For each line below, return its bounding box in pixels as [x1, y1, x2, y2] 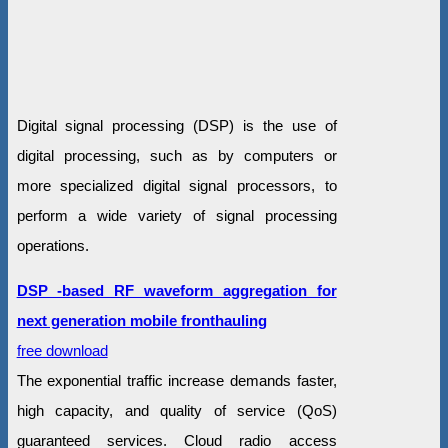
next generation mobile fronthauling [16, 312, 267, 330]
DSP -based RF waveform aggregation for [16, 282, 337, 300]
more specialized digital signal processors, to [16, 177, 337, 195]
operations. [16, 237, 89, 255]
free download [16, 342, 108, 360]
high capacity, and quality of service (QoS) [16, 402, 337, 420]
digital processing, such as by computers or [16, 147, 337, 165]
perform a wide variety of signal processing [16, 207, 337, 225]
